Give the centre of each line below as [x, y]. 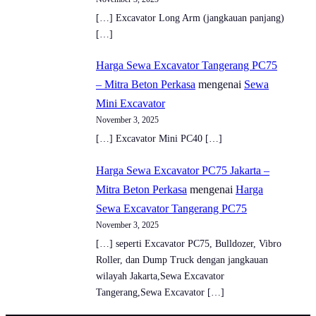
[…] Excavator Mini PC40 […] [159, 139]
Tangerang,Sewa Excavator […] [160, 293]
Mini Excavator [130, 104]
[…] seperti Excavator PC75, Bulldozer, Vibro [189, 244]
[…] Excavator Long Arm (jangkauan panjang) [190, 18]
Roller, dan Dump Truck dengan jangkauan [182, 260]
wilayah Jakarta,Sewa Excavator [160, 276]
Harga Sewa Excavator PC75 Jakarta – [183, 171]
